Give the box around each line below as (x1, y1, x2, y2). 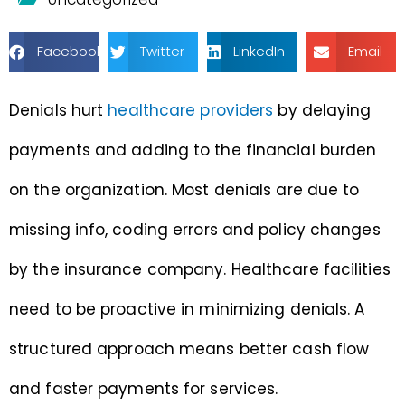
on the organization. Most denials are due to (9, 178, 360, 201)
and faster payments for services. (9, 377, 278, 400)
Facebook (36, 42, 103, 61)
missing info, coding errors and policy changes (9, 218, 381, 240)
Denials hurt (9, 99, 108, 121)
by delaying (273, 99, 372, 121)
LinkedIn (232, 42, 285, 61)
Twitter (140, 42, 184, 61)
